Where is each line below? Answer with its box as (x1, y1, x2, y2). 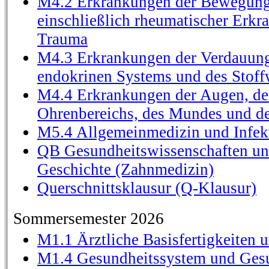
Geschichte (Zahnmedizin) (37, 160, 214, 178)
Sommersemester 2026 (13, 210, 164, 228)
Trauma (37, 30, 88, 48)
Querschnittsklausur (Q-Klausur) (37, 179, 256, 197)
